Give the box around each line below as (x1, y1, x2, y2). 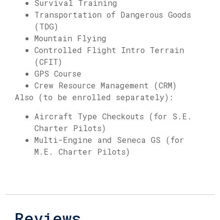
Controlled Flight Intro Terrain (34, 45, 184, 55)
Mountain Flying (34, 33, 107, 44)
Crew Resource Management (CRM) (34, 80, 177, 91)
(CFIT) (34, 56, 62, 67)
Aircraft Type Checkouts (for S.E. (34, 110, 192, 121)
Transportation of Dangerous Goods (34, 9, 191, 20)
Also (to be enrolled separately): (15, 92, 173, 103)
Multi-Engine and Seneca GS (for (34, 134, 184, 145)
